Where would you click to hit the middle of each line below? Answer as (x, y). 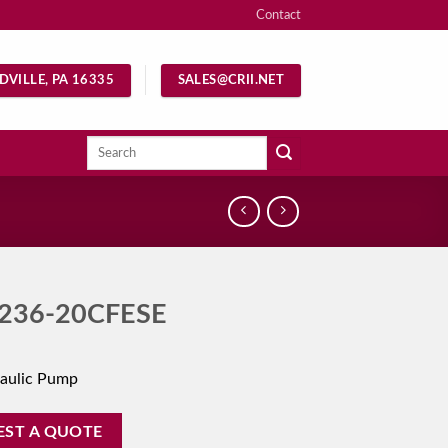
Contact (278, 15)
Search (104, 144)
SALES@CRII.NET (231, 79)
